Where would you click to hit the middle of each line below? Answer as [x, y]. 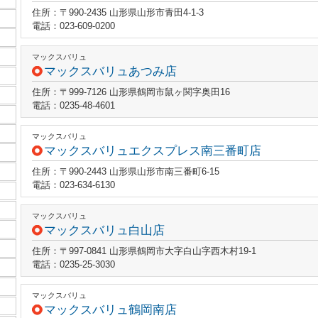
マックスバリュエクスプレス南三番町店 [153, 151]
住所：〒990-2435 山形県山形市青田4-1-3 [118, 12]
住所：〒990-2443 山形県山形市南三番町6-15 [126, 171]
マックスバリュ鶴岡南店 [110, 310]
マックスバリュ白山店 [104, 230]
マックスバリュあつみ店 [110, 71]
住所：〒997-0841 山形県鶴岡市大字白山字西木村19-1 [144, 251]
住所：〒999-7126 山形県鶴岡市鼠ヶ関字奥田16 [131, 92]
